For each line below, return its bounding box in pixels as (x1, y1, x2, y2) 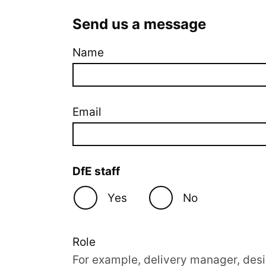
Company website (72, 60, 169, 74)
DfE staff (72, 164, 120, 178)
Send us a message (72, 15, 206, 33)
